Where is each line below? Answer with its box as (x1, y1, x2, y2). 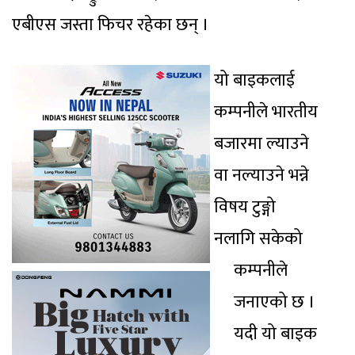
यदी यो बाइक (234, 319, 317, 349)
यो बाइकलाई (214, 65, 295, 95)
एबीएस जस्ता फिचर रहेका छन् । (12, 10, 213, 40)
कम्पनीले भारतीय (214, 97, 318, 127)
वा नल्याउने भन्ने (214, 160, 309, 190)
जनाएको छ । (234, 287, 315, 317)
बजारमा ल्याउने (214, 128, 309, 158)
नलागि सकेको (214, 223, 303, 254)
